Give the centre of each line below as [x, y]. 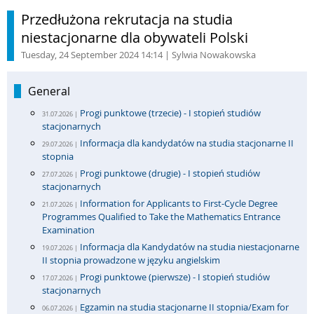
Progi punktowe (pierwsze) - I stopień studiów [175, 277]
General [49, 91]
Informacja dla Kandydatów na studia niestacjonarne [190, 247]
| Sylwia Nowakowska [209, 55]
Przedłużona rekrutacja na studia [127, 19]
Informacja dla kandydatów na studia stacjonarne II [187, 143]
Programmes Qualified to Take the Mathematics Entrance [161, 217]
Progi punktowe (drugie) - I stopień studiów [170, 173]
